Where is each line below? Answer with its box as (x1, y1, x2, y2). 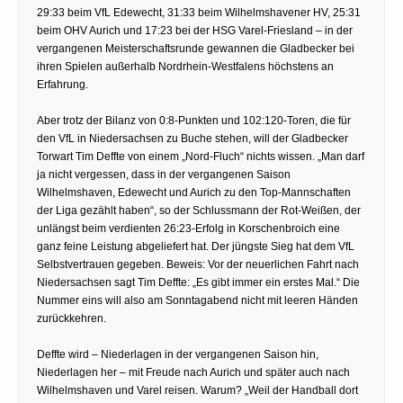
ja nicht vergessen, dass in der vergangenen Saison (37, 167, 291, 181)
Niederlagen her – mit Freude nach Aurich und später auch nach (37, 365, 350, 379)
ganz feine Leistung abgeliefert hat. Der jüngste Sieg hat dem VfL (37, 239, 354, 253)
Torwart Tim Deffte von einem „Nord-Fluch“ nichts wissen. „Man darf (37, 149, 364, 163)
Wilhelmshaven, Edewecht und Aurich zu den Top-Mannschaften (37, 185, 351, 199)
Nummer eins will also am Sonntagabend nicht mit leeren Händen (37, 293, 358, 307)
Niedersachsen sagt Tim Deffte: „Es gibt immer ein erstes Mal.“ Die (37, 275, 360, 289)
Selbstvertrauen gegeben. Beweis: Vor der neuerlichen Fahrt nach (37, 257, 359, 271)
